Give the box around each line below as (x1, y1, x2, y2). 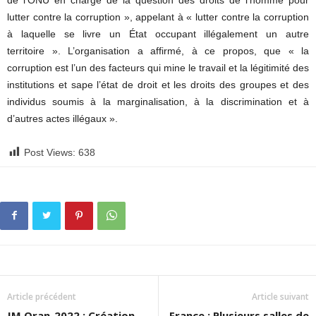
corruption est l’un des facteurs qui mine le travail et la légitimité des (7, 62, 309, 73)
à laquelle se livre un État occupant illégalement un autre (7, 28, 309, 39)
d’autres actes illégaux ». (7, 113, 118, 124)
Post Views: (24, 147, 75, 158)
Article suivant (252, 291, 309, 303)
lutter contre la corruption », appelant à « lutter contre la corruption (7, 11, 309, 23)
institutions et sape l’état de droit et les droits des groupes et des (7, 79, 309, 90)
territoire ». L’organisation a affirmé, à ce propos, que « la (7, 45, 309, 56)
